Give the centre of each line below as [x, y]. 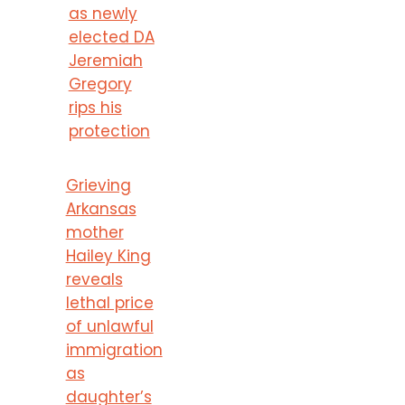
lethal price [109, 302]
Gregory [100, 84]
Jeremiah [105, 60]
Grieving [98, 185]
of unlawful [109, 326]
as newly [103, 13]
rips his [95, 107]
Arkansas [101, 208]
